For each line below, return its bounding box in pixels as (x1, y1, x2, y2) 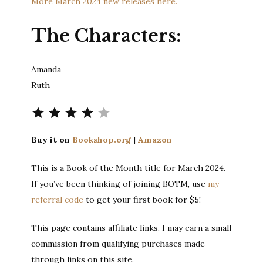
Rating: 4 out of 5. (113, 99, 130, 110)
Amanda (31, 63, 61, 75)
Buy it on (31, 134, 72, 145)
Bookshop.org (72, 134, 131, 145)
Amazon (137, 134, 172, 145)
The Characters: (31, 24, 186, 46)
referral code (31, 194, 83, 205)
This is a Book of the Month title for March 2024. (31, 162, 225, 173)
